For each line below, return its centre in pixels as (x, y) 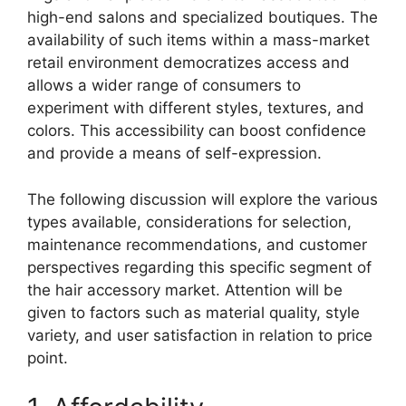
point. (48, 358)
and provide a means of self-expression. (174, 154)
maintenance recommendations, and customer (197, 244)
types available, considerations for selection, (189, 222)
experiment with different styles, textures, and (196, 108)
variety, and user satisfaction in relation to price (200, 335)
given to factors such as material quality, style (193, 312)
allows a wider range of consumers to (164, 86)
